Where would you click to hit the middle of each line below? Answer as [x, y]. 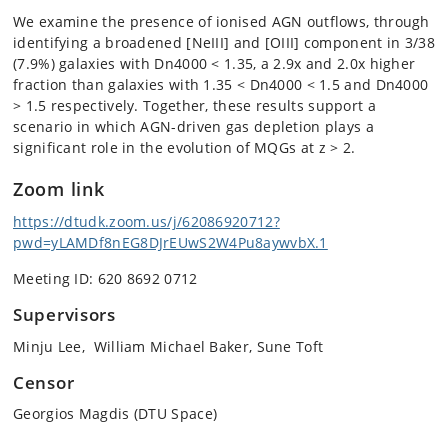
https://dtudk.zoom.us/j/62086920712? [146, 221]
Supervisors [64, 314]
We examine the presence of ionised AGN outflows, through [221, 21]
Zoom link [59, 189]
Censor [44, 382]
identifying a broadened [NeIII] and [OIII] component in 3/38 [224, 42]
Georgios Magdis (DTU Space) [115, 413]
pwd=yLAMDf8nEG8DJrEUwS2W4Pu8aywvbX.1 [170, 242]
